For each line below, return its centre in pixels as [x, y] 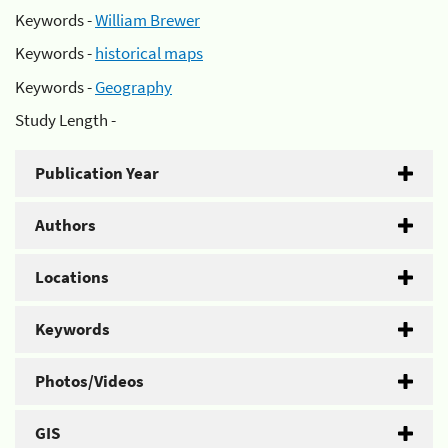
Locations [72, 277]
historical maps [149, 53]
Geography [133, 86]
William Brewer [147, 19]
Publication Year [97, 173]
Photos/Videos [89, 381]
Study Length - [65, 120]
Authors [65, 225]
